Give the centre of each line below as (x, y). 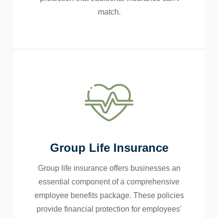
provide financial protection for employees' (109, 209)
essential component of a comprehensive (109, 182)
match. (109, 12)
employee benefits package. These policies (109, 196)
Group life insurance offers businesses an (109, 168)
